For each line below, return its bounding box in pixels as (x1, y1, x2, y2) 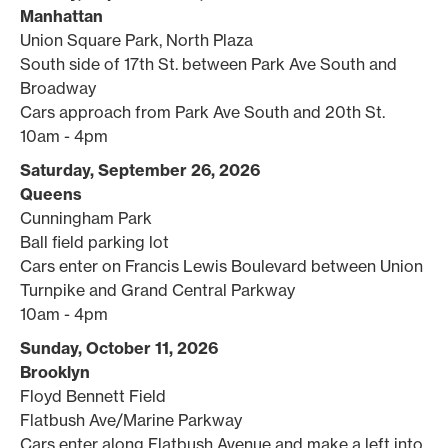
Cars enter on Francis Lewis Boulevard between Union (20, 255, 423, 276)
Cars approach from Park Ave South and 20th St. (20, 101, 385, 122)
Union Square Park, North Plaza (20, 29, 253, 50)
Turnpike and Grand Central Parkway (20, 279, 295, 300)
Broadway (20, 77, 100, 98)
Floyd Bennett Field (20, 385, 166, 406)
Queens (20, 183, 82, 204)
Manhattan (20, 5, 103, 26)
